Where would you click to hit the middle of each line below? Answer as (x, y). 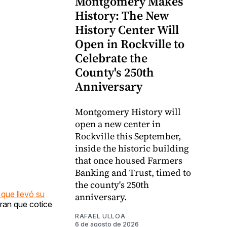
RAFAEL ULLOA (100, 216)
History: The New (122, 16)
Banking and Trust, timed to (133, 173)
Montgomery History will (128, 112)
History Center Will (127, 30)
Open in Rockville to (130, 44)
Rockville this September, (128, 136)
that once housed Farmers (129, 161)
